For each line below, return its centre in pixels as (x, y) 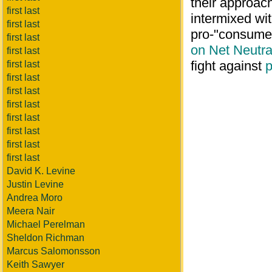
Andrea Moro (35, 198)
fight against (228, 66)
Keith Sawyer (36, 264)
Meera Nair (31, 211)
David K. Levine (41, 171)
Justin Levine (35, 184)
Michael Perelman (46, 224)
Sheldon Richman (46, 238)
